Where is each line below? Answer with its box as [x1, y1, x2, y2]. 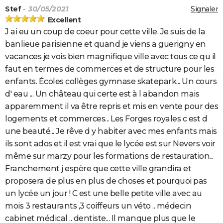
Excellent [47, 15, 81, 25]
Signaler [191, 4, 218, 14]
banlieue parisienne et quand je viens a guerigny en [5, 39, 206, 49]
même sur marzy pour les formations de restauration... [5, 151, 214, 161]
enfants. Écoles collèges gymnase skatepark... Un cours [5, 77, 217, 87]
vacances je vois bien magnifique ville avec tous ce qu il [5, 52, 216, 62]
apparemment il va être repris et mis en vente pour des [5, 102, 218, 111]
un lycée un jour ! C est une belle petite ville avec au [5, 189, 202, 199]
